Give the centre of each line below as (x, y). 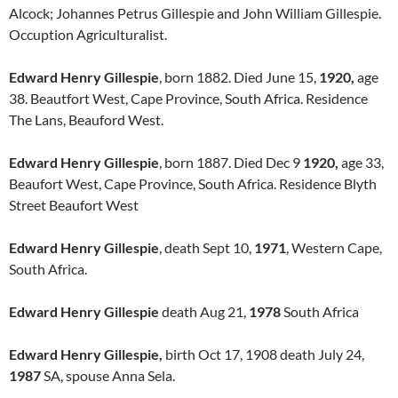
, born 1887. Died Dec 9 (231, 162)
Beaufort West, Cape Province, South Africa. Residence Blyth (193, 183)
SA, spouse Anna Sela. (108, 375)
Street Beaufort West (74, 205)
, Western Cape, (334, 247)
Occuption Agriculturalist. (88, 34)
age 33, (361, 162)
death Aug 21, (204, 311)
